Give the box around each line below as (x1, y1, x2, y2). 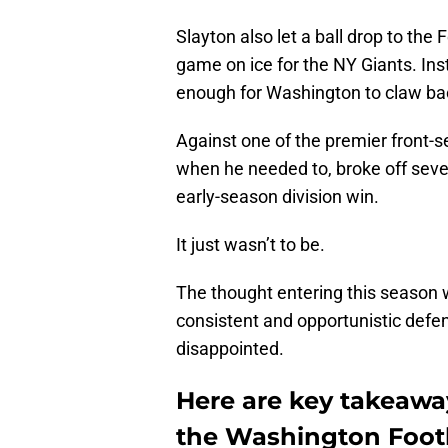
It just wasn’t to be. (176, 234, 325, 256)
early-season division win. (176, 186, 379, 208)
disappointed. (176, 338, 284, 360)
